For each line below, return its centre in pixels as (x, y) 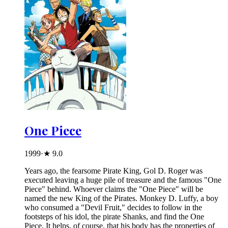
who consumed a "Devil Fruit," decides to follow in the (113, 208)
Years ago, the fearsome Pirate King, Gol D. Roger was (113, 171)
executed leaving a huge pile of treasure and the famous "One (123, 180)
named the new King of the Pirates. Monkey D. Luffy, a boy (121, 198)
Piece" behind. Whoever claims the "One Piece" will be (114, 189)
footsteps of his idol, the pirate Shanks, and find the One (114, 217)
